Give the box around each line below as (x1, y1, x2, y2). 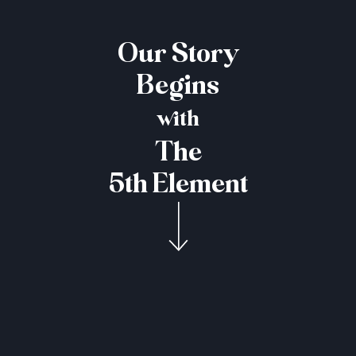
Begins (137, 73, 219, 100)
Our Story (117, 41, 239, 68)
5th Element (108, 172, 248, 199)
